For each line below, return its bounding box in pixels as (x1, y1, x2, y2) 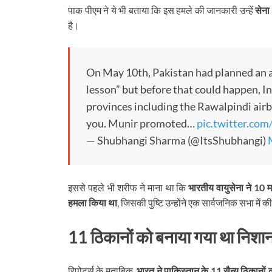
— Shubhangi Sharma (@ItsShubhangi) (86, 134, 268, 148)
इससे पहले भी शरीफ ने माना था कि (68, 182, 189, 194)
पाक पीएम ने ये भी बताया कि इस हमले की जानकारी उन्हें (68, 4, 255, 16)
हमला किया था (68, 197, 117, 209)
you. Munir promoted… (86, 117, 197, 131)
